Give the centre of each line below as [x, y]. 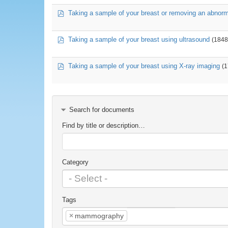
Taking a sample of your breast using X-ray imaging [144, 66]
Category [75, 162]
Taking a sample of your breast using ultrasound [139, 39]
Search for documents [102, 110]
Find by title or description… [104, 125]
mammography [99, 216]
